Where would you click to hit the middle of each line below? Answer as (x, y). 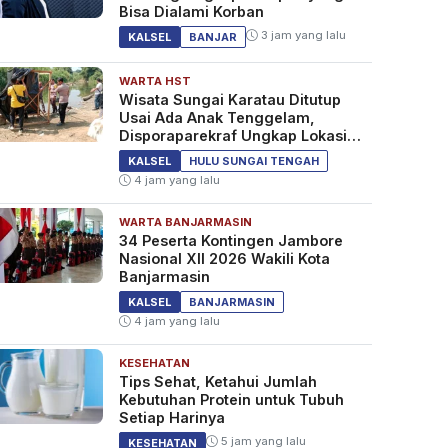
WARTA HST (154, 81)
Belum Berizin (168, 154)
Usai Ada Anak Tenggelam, (216, 118)
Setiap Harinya (171, 418)
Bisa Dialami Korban (191, 12)
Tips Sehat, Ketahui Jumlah (217, 382)
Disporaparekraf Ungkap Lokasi (232, 136)
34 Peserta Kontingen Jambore (230, 241)
